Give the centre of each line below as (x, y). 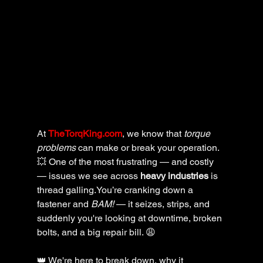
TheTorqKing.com (85, 133)
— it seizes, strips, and (163, 204)
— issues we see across (88, 176)
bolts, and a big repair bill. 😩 (96, 232)
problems (56, 147)
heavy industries (174, 176)
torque (198, 133)
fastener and (64, 204)
